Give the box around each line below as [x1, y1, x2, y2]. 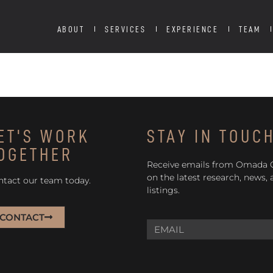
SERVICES [105, 24, 146, 34]
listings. [146, 185, 180, 196]
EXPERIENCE [166, 24, 219, 34]
